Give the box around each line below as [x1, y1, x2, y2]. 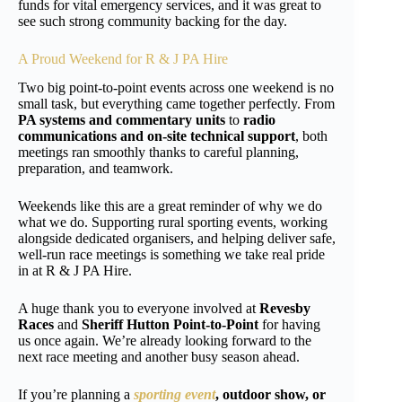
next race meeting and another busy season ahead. [18, 349, 300, 365]
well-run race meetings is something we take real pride [18, 247, 325, 263]
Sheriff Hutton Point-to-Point [82, 317, 258, 333]
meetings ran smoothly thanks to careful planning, [18, 144, 299, 161]
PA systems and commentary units [18, 112, 225, 128]
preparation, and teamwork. [18, 161, 173, 177]
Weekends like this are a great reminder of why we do [18, 198, 322, 214]
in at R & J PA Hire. [18, 263, 132, 279]
